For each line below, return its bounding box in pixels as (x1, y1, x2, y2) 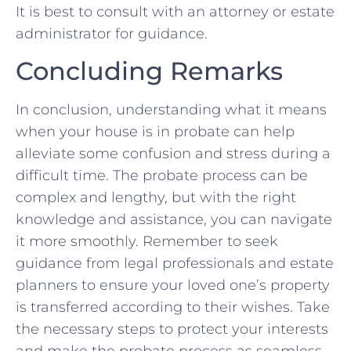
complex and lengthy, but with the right (16, 188, 296, 206)
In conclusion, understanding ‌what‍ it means (16, 100, 327, 118)
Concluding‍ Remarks (16, 55, 283, 86)
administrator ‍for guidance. (16, 25, 208, 43)
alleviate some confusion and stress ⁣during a (16, 144, 331, 162)
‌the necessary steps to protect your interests (16, 320, 328, 338)
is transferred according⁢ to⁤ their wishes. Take (16, 298, 330, 316)
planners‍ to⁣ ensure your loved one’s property (16, 276, 330, 294)
